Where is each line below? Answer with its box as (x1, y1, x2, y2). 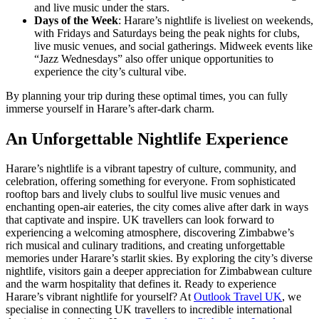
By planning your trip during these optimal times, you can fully (6, 89, 288, 102)
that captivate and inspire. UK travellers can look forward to (6, 214, 274, 226)
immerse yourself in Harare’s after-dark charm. (6, 102, 214, 115)
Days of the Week (34, 14, 118, 26)
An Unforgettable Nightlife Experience (6, 129, 288, 148)
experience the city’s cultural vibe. (34, 65, 187, 78)
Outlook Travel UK (194, 291, 282, 303)
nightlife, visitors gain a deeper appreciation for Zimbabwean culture (6, 265, 312, 278)
